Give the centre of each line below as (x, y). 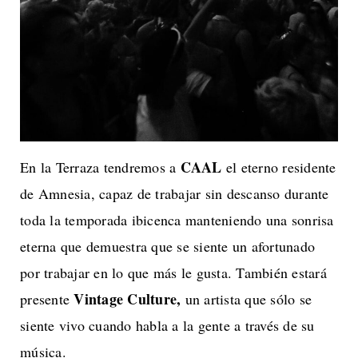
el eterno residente (279, 167)
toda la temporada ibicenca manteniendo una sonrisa (177, 220)
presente (47, 299)
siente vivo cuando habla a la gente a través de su (167, 326)
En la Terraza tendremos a (100, 167)
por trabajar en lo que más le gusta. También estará (173, 273)
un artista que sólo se (248, 299)
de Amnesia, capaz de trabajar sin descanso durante (175, 194)
